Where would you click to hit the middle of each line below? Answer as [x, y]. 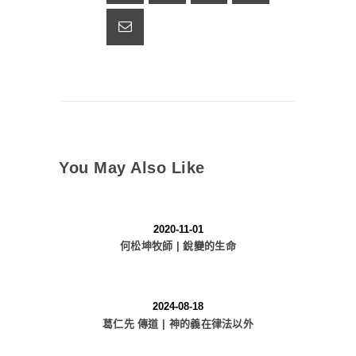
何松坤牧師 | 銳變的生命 [178, 246]
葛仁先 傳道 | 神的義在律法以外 [178, 323]
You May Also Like [132, 167]
